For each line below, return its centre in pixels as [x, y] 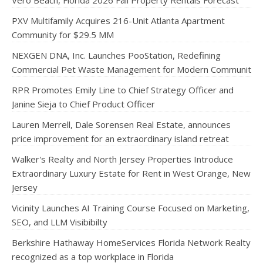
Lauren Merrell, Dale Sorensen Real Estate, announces [121, 124]
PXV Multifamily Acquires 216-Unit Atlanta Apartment [118, 21]
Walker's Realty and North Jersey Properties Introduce [122, 159]
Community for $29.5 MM [63, 35]
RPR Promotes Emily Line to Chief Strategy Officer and [123, 90]
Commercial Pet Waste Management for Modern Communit [131, 69]
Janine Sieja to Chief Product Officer [83, 104]
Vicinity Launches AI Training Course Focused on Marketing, [131, 208]
